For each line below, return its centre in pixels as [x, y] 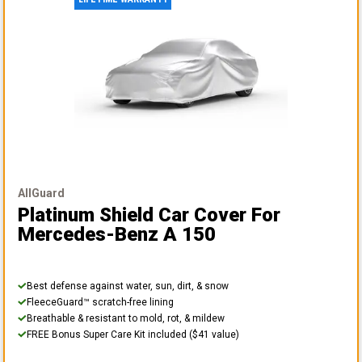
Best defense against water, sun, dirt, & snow [128, 286]
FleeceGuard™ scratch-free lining [100, 302]
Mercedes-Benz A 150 [117, 234]
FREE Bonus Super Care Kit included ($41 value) [133, 334]
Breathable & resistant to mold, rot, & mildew [126, 318]
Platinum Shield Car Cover [132, 215]
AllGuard [41, 193]
